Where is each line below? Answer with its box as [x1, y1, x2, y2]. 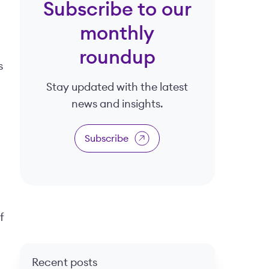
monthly [80, 24, 155, 44]
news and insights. [71, 98, 163, 110]
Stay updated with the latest [46, 82, 189, 93]
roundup [79, 48, 156, 68]
